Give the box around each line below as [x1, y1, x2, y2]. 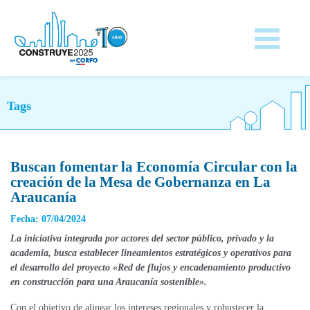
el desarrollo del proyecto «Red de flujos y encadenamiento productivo [10, 262, 291, 273]
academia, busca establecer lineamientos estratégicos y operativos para [10, 248, 291, 258]
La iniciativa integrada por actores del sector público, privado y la [10, 233, 274, 244]
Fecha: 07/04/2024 [10, 214, 86, 224]
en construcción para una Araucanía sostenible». [10, 277, 207, 287]
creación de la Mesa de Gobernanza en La [10, 174, 271, 190]
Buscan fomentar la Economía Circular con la [10, 158, 298, 175]
